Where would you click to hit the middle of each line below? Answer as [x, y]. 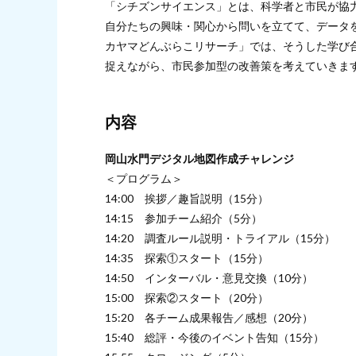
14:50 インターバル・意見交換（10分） [209, 277]
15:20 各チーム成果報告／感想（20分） [209, 317]
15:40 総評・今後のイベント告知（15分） [215, 337]
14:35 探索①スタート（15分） [187, 257]
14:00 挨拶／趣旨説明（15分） [187, 198]
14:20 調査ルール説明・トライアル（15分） [220, 238]
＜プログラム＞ [144, 178]
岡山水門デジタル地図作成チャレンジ [199, 158]
